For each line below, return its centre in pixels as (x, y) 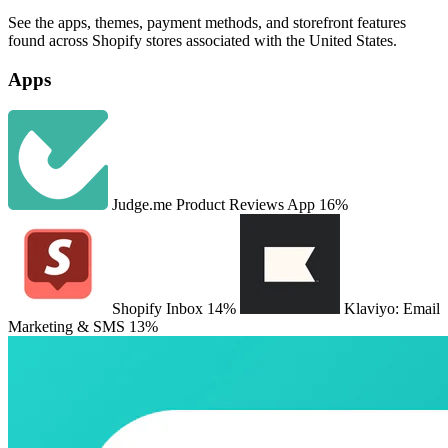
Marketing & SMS (66, 326)
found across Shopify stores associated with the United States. (202, 41)
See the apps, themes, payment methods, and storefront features (207, 23)
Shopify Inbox (157, 308)
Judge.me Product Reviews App (213, 204)
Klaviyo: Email (392, 308)
